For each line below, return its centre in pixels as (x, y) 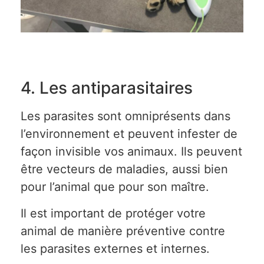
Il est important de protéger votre (113, 213)
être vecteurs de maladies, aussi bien (124, 169)
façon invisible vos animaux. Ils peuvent (131, 152)
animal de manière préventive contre (123, 231)
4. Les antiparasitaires (107, 88)
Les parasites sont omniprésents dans (126, 116)
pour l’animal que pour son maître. (115, 187)
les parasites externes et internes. (115, 248)
